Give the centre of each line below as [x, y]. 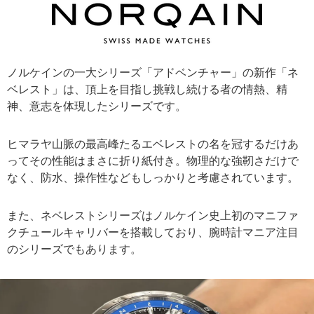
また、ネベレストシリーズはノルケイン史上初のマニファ [153, 215]
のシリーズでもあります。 [74, 249]
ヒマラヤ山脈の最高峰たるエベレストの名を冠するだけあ [153, 144]
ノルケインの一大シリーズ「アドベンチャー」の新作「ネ [153, 72]
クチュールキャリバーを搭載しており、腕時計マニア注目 [153, 232]
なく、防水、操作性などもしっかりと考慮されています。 [153, 177]
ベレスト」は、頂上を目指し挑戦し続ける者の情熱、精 [147, 89]
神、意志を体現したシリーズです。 [97, 106]
